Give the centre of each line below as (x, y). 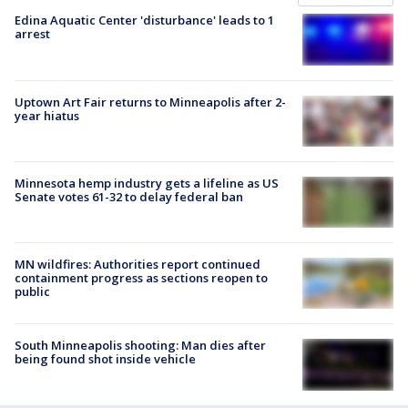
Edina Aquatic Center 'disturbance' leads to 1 (144, 20)
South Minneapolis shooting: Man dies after (140, 346)
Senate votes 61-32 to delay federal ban (129, 196)
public (32, 292)
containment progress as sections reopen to (141, 278)
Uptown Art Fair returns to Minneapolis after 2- (150, 102)
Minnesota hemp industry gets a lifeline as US (147, 183)
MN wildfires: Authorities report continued (138, 265)
